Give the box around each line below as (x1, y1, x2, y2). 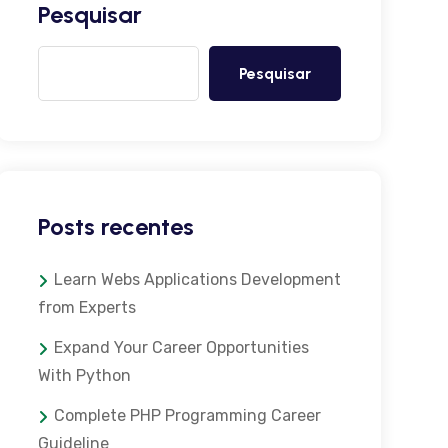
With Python (37, 366, 131, 385)
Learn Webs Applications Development (53, 270, 341, 289)
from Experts (37, 298, 136, 317)
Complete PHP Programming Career (53, 406, 321, 425)
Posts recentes (37, 212, 194, 241)
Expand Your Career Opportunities (53, 338, 309, 357)
